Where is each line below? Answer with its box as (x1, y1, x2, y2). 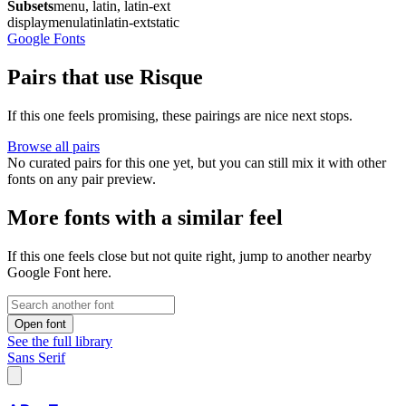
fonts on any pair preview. (7, 170, 156, 187)
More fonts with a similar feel (7, 205, 283, 229)
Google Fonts (7, 30, 85, 46)
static (150, 14, 179, 30)
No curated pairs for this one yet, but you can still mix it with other (7, 154, 386, 170)
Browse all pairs (7, 138, 100, 154)
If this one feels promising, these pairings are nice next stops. (7, 107, 353, 123)
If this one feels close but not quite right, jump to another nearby (7, 247, 372, 264)
